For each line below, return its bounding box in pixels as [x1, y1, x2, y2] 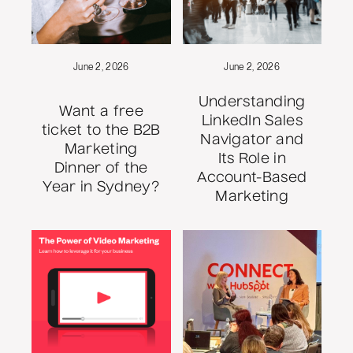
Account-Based [197, 171, 307, 186]
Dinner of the [54, 162, 148, 176]
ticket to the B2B [41, 124, 161, 139]
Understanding [198, 95, 306, 110]
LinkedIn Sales [201, 114, 303, 129]
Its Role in [217, 152, 286, 167]
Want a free [58, 105, 143, 120]
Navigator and [200, 133, 304, 148]
